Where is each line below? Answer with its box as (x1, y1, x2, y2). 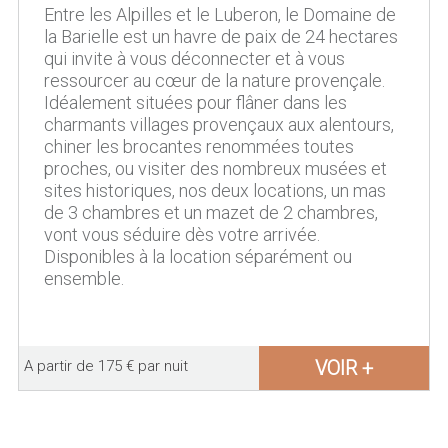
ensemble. (43, 268, 124, 289)
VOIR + (315, 356, 374, 380)
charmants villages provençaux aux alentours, (43, 114, 394, 135)
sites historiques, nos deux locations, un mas (43, 180, 386, 201)
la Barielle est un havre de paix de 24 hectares (43, 26, 398, 47)
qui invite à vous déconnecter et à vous (43, 48, 345, 69)
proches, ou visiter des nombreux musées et (43, 158, 387, 179)
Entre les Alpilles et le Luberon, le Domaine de (43, 4, 396, 25)
